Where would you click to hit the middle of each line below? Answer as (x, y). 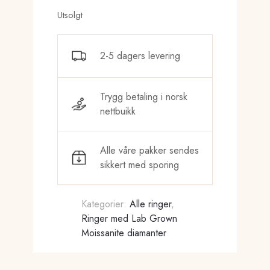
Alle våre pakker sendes (150, 150)
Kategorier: (106, 204)
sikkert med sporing (140, 165)
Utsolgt (70, 15)
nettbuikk (118, 111)
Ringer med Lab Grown (130, 218)
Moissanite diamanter (124, 233)
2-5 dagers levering (140, 55)
